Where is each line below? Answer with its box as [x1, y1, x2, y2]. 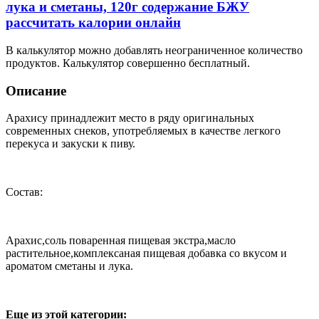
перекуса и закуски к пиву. [6, 137, 135, 150]
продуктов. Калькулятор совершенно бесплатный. [6, 56, 250, 69]
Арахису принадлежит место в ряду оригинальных [6, 112, 254, 125]
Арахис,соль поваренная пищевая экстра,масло [6, 234, 236, 247]
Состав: [6, 186, 43, 199]
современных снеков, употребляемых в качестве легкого [6, 125, 281, 137]
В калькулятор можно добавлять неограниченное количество [6, 43, 303, 56]
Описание [6, 83, 66, 98]
